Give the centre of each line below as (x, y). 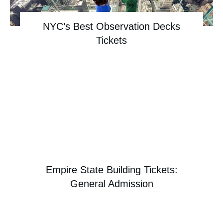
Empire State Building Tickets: (111, 170)
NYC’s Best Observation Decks (111, 27)
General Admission (111, 184)
